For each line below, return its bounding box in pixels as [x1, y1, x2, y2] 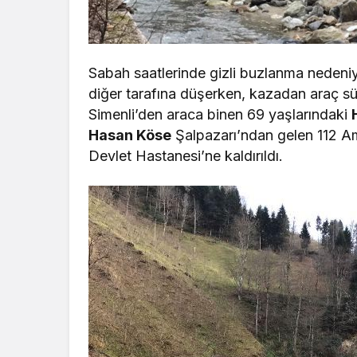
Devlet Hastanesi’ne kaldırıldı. [88, 147, 284, 164]
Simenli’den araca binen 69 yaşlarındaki [88, 105, 352, 123]
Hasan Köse [88, 126, 172, 143]
